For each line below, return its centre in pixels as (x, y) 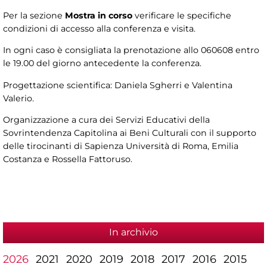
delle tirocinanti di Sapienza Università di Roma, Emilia (121, 146)
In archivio (133, 232)
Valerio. (18, 98)
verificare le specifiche (182, 16)
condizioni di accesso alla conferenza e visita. (99, 29)
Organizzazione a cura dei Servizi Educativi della (106, 120)
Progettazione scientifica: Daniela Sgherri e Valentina (118, 85)
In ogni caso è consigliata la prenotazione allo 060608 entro (131, 50)
